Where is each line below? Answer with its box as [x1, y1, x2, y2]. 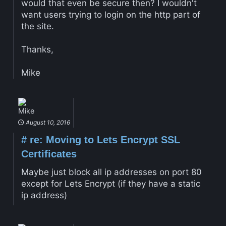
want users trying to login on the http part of [21, 10, 200, 20]
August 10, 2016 [24, 118, 70, 126]
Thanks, [21, 44, 53, 55]
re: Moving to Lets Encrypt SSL [26, 134, 180, 145]
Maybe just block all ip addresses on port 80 [21, 167, 202, 178]
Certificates [21, 148, 77, 159]
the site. [21, 21, 54, 32]
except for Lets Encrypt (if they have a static [21, 179, 200, 189]
